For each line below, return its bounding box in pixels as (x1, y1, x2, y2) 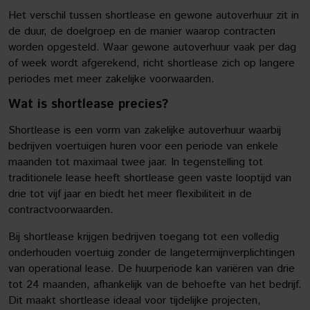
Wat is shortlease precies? (8, 95, 168, 113)
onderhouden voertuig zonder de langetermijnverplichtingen (8, 245, 295, 261)
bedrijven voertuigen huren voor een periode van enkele (8, 138, 278, 154)
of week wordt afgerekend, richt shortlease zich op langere (8, 55, 295, 71)
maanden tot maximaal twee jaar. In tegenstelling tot (8, 154, 263, 170)
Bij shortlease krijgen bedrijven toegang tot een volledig (8, 229, 279, 245)
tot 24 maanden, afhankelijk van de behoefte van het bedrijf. (8, 277, 302, 293)
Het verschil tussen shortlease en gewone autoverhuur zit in (8, 8, 299, 24)
